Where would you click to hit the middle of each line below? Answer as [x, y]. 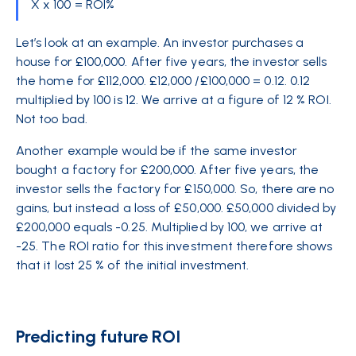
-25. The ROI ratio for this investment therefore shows [174, 246]
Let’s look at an [61, 43]
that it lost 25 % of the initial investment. [134, 265]
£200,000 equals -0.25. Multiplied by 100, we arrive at [170, 227]
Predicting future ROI [98, 337]
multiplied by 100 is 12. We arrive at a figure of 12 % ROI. [174, 100]
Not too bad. [52, 119]
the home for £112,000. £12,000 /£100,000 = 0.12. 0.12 [163, 81]
